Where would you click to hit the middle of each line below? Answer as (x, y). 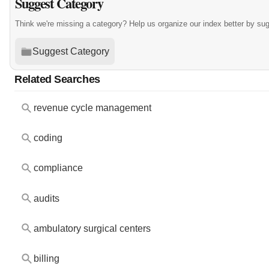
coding (48, 138)
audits (46, 198)
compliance (58, 168)
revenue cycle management (92, 108)
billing (46, 258)
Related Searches (57, 79)
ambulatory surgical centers (92, 228)
